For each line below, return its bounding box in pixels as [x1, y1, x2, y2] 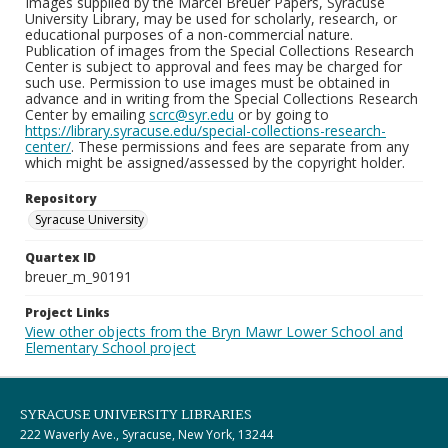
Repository [25, 190, 96, 207]
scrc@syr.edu [149, 105, 234, 124]
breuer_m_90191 [25, 267, 132, 286]
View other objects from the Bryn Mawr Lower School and [25, 322, 403, 341]
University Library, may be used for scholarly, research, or [25, 9, 397, 28]
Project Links [25, 304, 110, 321]
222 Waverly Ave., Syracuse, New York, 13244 [20, 426, 273, 443]
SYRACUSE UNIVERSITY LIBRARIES [20, 404, 252, 426]
